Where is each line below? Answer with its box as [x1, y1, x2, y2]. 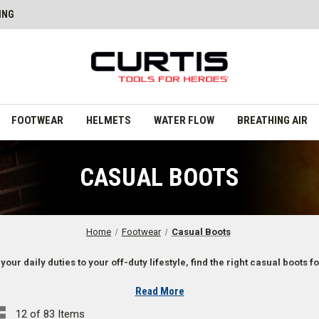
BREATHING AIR [236, 113, 308, 127]
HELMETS [85, 113, 131, 127]
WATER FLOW [153, 113, 214, 127]
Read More [135, 284, 184, 298]
